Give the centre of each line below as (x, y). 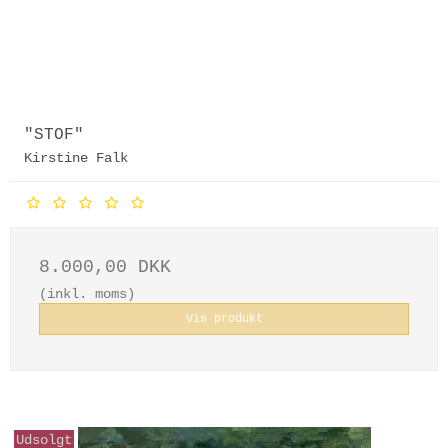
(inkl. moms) (87, 293)
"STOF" (54, 135)
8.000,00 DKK (105, 266)
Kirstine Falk (76, 157)
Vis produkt (224, 319)
